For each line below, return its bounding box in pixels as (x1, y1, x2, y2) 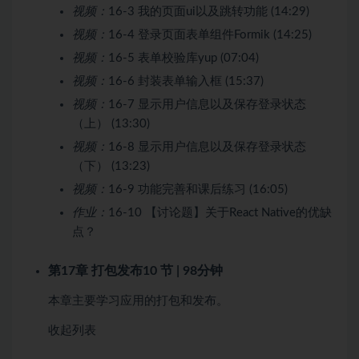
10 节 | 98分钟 (143, 264, 223, 277)
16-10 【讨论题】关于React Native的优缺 (108, 206, 332, 219)
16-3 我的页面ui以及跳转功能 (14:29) (108, 5, 309, 18)
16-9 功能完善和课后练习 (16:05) (108, 183, 288, 196)
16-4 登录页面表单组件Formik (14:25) (108, 28, 312, 41)
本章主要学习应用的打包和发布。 (48, 294, 228, 307)
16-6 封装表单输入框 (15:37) (108, 75, 264, 87)
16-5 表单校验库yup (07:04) (108, 51, 259, 64)
